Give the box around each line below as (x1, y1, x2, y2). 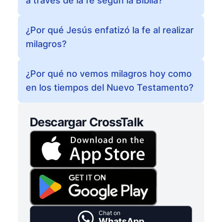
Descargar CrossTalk (30, 115, 144, 129)
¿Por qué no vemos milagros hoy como (26, 68, 192, 79)
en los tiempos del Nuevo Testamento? (26, 82, 193, 93)
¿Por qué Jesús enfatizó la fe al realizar (26, 25, 194, 35)
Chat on (99, 209, 120, 217)
